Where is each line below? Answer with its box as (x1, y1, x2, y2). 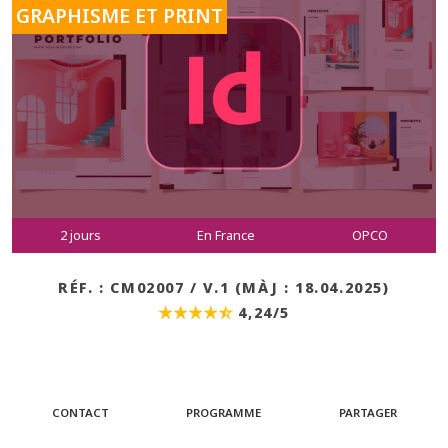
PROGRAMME (186, 404, 262, 420)
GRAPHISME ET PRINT (16, 2, 223, 29)
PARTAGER (338, 404, 397, 420)
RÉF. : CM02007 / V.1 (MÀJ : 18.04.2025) (58, 278, 390, 297)
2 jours (60, 226, 102, 244)
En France (197, 226, 256, 244)
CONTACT (51, 404, 109, 420)
